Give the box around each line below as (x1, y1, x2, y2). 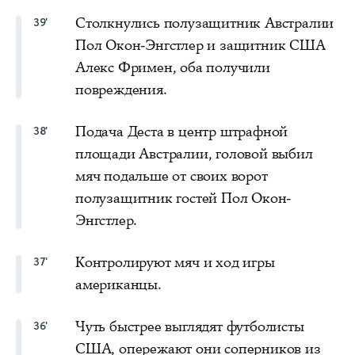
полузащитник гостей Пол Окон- (75, 188, 292, 208)
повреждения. (75, 79, 167, 99)
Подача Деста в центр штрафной (75, 121, 288, 141)
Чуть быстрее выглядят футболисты (75, 316, 304, 336)
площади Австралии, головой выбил (75, 143, 313, 163)
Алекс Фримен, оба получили (75, 57, 270, 77)
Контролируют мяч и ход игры (75, 252, 275, 272)
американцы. (75, 274, 162, 294)
